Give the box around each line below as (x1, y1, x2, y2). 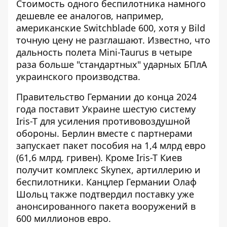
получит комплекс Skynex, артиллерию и (16, 163, 201, 176)
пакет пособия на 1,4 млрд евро (63, 139, 206, 152)
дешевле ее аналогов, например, (16, 9, 164, 22)
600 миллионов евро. (16, 212, 111, 224)
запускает (16, 139, 63, 152)
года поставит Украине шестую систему (16, 102, 196, 115)
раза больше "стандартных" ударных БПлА (16, 58, 207, 70)
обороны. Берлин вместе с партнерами (16, 127, 193, 139)
